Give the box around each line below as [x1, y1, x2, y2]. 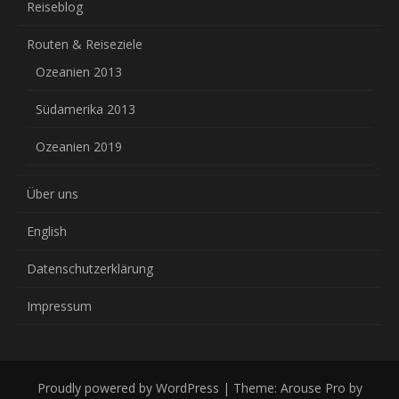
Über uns [27, 184, 78, 202]
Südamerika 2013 [36, 100, 135, 118]
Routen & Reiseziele [27, 35, 142, 53]
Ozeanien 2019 [36, 137, 122, 155]
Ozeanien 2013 [36, 62, 122, 80]
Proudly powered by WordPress [37, 379, 219, 396]
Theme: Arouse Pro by [232, 379, 362, 396]
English [27, 222, 67, 240]
